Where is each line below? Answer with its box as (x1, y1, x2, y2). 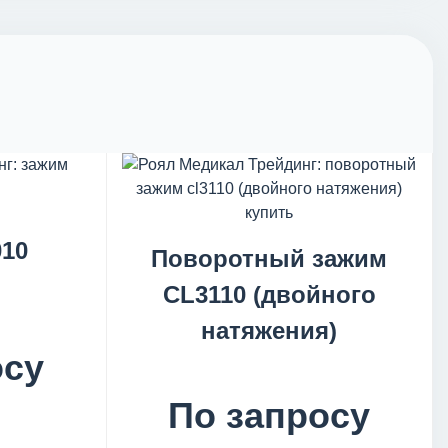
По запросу (168, 395, 371, 436)
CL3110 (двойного (162, 281, 376, 308)
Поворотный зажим (151, 245, 388, 272)
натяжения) (201, 317, 338, 344)
